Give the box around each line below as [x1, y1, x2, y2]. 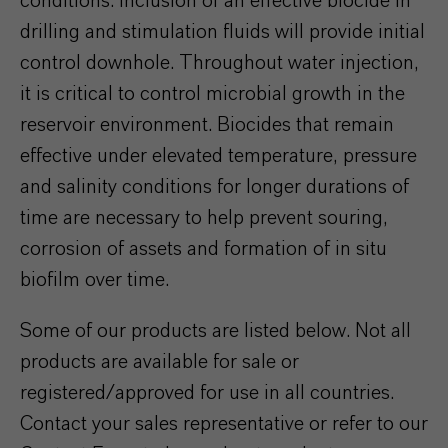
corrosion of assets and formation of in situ [20, 239, 387, 259]
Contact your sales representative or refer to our [20, 414, 428, 434]
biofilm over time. [20, 270, 169, 290]
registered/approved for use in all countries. [20, 383, 394, 403]
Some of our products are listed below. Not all [20, 321, 411, 341]
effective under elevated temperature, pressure [20, 146, 417, 166]
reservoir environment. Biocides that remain [20, 115, 394, 135]
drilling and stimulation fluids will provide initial [20, 22, 425, 42]
